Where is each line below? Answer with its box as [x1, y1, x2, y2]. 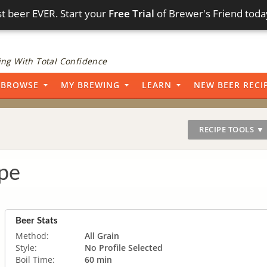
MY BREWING [61, 79, 120, 91]
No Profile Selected [85, 241, 163, 253]
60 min [85, 253, 112, 265]
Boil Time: [15, 253, 55, 265]
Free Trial [108, 7, 155, 20]
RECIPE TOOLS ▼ [199, 124, 264, 135]
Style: [15, 241, 37, 253]
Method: [15, 229, 49, 241]
